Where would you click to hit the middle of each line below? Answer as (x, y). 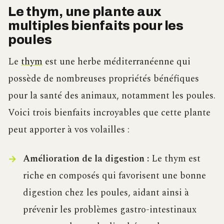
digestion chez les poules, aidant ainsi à (106, 193)
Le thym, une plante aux (85, 12)
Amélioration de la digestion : (86, 159)
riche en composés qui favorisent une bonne (114, 176)
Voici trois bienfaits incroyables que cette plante (109, 113)
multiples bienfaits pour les (96, 26)
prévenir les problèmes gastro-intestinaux (109, 210)
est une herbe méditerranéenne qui (116, 62)
